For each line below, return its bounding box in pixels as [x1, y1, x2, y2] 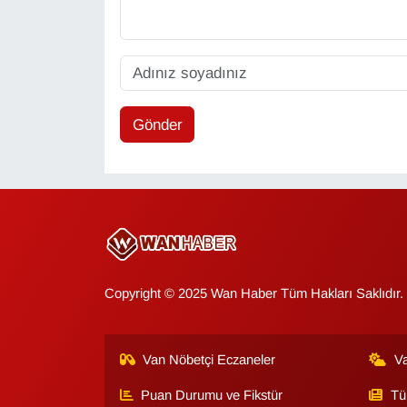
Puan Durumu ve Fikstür [141, 388, 283, 403]
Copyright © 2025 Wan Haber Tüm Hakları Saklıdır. [104, 286, 403, 302]
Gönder [132, 115, 183, 134]
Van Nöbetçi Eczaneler [143, 352, 276, 368]
